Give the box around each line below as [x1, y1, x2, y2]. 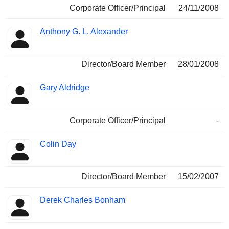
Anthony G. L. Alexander [40, 27, 128, 36]
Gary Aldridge [40, 83, 89, 93]
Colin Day [40, 140, 76, 149]
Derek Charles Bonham [40, 196, 125, 205]
